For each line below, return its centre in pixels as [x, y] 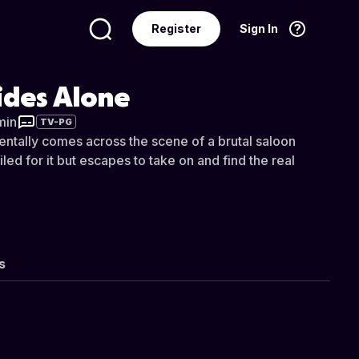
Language [94, 78]
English [258, 78]
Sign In [259, 28]
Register [176, 28]
